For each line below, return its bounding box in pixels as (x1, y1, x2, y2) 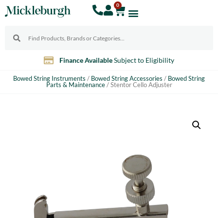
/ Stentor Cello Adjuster (105, 81, 172, 89)
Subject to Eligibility (112, 56, 175, 64)
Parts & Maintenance (46, 81, 105, 89)
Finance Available (59, 56, 113, 64)
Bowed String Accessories (91, 74, 163, 82)
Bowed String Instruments (13, 74, 86, 82)
